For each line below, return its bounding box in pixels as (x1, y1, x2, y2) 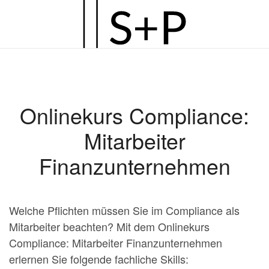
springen (27, 59, 68, 75)
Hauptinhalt (27, 43, 82, 59)
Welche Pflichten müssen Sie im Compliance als (9, 202, 240, 218)
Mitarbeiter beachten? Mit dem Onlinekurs (9, 219, 210, 234)
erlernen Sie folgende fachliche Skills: (9, 251, 189, 267)
